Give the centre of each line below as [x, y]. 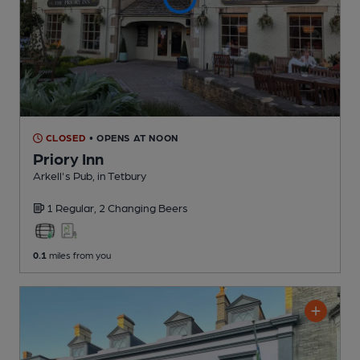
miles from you [79, 255]
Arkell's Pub [63, 176]
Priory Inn [68, 159]
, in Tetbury [119, 176]
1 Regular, [73, 208]
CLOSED [65, 138]
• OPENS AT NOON [133, 138]
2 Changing [129, 208]
